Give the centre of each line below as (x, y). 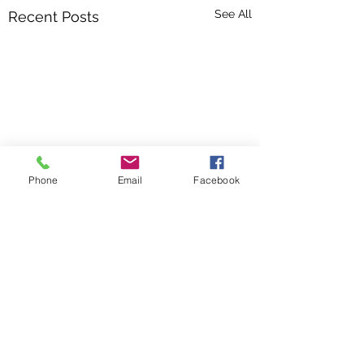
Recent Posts (54, 17)
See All (233, 14)
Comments (50, 340)
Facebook (217, 180)
